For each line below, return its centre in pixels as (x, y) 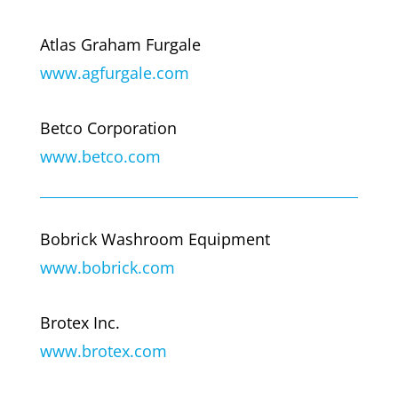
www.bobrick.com (107, 267)
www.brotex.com (103, 350)
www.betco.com (100, 156)
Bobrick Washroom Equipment (155, 239)
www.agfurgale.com (114, 72)
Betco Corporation (108, 127)
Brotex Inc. (80, 322)
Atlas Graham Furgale (120, 44)
